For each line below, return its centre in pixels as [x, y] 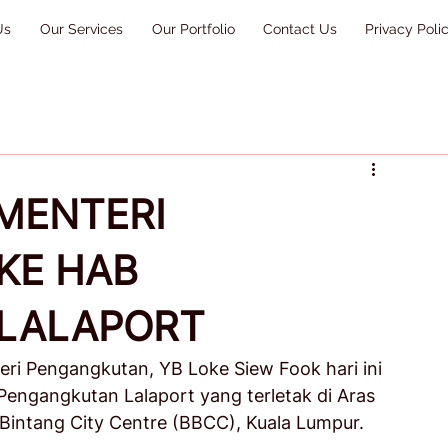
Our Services [81, 29]
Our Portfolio [193, 29]
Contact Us [300, 29]
